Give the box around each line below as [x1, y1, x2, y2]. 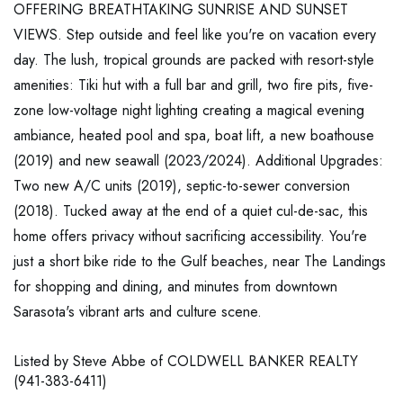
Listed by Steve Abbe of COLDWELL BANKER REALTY [13, 351, 358, 372]
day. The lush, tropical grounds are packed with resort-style [13, 49, 374, 71]
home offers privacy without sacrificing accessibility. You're [13, 226, 367, 247]
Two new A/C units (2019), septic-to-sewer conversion [13, 175, 350, 197]
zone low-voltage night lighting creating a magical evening [13, 100, 364, 121]
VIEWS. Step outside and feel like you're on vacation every [13, 24, 376, 46]
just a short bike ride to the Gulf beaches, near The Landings [13, 251, 386, 273]
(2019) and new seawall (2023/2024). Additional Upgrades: [13, 150, 383, 172]
